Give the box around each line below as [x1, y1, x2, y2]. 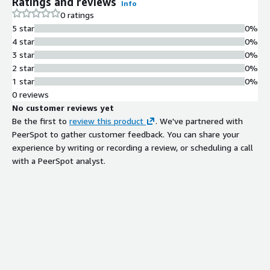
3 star [12, 49, 34, 60]
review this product [69, 115, 143, 126]
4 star [12, 36, 34, 46]
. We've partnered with [155, 115, 243, 126]
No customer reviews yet [12, 102, 114, 113]
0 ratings [60, 9, 94, 20]
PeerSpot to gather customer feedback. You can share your [12, 128, 239, 139]
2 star [12, 62, 34, 73]
